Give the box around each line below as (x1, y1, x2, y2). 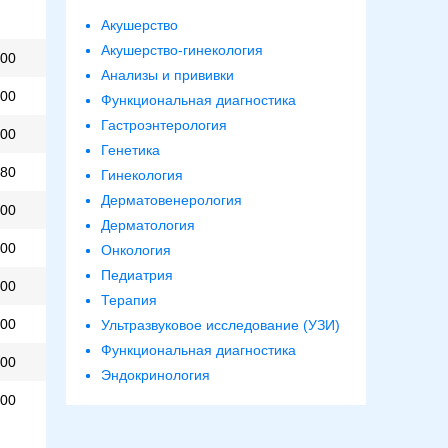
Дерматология (101, 217, 195, 234)
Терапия (101, 292, 157, 309)
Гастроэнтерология (101, 117, 227, 134)
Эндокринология (101, 367, 210, 384)
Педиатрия (101, 267, 173, 284)
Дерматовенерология (101, 192, 242, 209)
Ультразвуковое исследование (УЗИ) (101, 317, 340, 334)
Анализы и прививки (101, 67, 234, 84)
